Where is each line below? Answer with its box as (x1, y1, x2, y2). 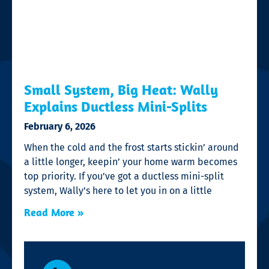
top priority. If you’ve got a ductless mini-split (24, 170, 224, 182)
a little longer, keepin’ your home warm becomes (24, 156, 237, 168)
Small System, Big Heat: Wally (24, 80, 218, 98)
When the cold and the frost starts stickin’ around (24, 141, 239, 153)
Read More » (24, 205, 84, 219)
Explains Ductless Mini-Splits (24, 97, 207, 115)
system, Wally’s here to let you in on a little (24, 184, 212, 196)
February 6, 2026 (24, 120, 95, 132)
